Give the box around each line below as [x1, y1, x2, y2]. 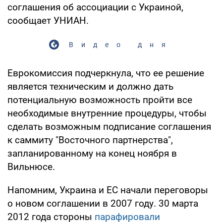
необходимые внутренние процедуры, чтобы [7, 107, 207, 119]
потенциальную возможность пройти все [7, 94, 192, 106]
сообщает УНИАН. [7, 14, 89, 26]
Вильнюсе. [7, 161, 55, 172]
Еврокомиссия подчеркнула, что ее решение [7, 67, 204, 79]
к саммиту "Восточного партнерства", [7, 134, 173, 146]
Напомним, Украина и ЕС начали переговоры [7, 184, 208, 196]
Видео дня [68, 40, 173, 49]
